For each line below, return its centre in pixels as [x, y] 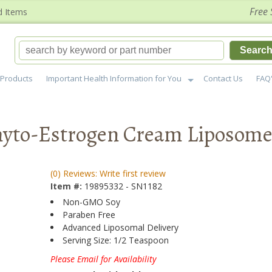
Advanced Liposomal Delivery [121, 227]
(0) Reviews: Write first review [108, 173]
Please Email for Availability [104, 259]
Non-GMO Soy [92, 202]
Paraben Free [89, 215]
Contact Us [223, 78]
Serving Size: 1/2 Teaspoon [116, 240]
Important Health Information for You [114, 78]
